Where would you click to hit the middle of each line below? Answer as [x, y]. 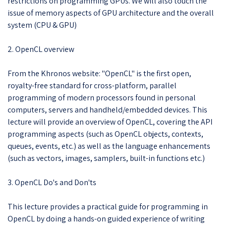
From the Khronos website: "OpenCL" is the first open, [99, 73]
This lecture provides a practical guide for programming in [108, 206]
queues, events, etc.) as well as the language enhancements [109, 146]
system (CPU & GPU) [42, 25]
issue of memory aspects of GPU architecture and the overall [111, 13]
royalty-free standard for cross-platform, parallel [92, 85]
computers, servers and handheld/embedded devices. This [107, 109]
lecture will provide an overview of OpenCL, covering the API [110, 122]
